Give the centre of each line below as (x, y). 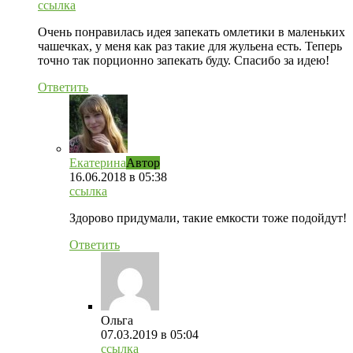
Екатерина (98, 162)
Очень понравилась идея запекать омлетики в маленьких (191, 32)
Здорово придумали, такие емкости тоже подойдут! (208, 217)
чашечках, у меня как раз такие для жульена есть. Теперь (190, 46)
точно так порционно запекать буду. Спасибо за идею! (184, 60)
